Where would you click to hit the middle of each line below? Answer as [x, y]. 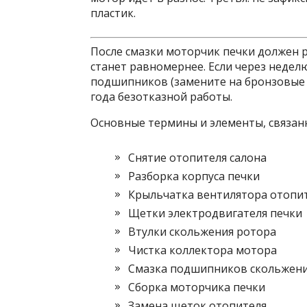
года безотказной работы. [161, 97]
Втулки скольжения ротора [202, 232]
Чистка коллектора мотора [202, 250]
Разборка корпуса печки [194, 176]
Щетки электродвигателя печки [215, 213]
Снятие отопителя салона [197, 158]
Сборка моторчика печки [197, 287]
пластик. [113, 13]
